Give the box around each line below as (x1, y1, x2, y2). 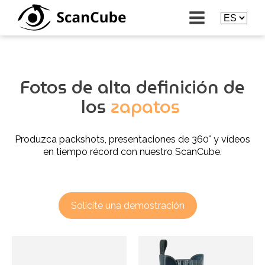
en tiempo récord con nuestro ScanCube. (43, 146, 222, 158)
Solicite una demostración (71, 200, 185, 212)
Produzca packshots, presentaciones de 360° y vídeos (15, 134, 250, 146)
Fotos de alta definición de (20, 73, 245, 102)
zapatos (110, 93, 180, 121)
